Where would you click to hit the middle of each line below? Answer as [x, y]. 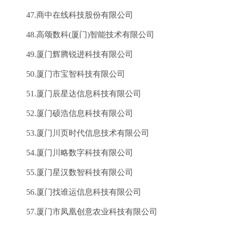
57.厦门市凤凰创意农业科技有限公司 [84, 212]
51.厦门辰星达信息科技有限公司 [76, 94]
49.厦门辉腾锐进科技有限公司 [72, 54]
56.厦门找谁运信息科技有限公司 [76, 192]
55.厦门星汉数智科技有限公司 [72, 172]
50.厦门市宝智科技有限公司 [68, 74]
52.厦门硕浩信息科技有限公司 [72, 113]
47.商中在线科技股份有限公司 [72, 15]
